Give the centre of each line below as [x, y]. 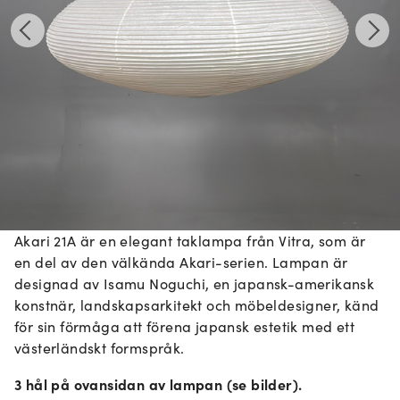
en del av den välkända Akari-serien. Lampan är [181, 262]
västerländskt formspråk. [100, 348]
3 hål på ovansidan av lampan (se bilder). [158, 384]
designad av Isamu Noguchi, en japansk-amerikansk [195, 283]
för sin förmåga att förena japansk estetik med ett [184, 326]
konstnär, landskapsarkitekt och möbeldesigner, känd [197, 305]
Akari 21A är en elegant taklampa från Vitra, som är [190, 241]
